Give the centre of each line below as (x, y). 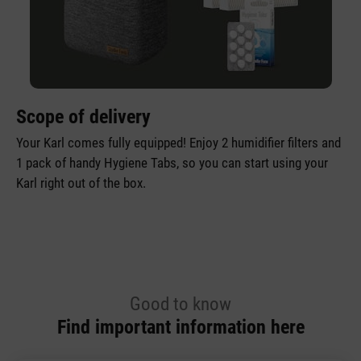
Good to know (180, 305)
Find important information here (180, 328)
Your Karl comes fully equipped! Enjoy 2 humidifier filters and (178, 143)
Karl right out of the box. (81, 183)
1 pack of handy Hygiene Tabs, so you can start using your (172, 163)
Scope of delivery (83, 117)
